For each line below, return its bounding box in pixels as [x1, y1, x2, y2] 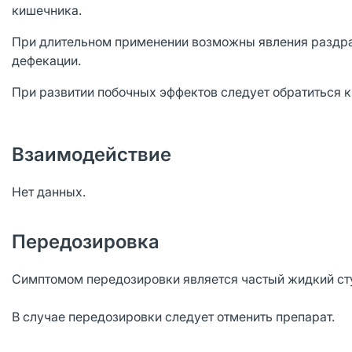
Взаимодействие [12, 143, 171, 166]
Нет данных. [12, 184, 86, 200]
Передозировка [12, 230, 159, 253]
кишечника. [12, 2, 82, 18]
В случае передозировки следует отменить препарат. [12, 309, 335, 324]
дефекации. [12, 53, 81, 68]
